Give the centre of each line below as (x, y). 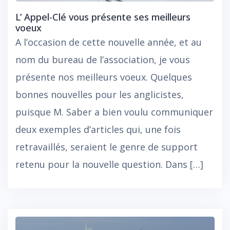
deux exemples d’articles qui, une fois (98, 130)
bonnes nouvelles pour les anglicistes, (100, 95)
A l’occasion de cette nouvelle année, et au (109, 42)
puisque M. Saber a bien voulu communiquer (114, 112)
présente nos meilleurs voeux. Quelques (104, 77)
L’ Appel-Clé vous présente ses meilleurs (103, 17)
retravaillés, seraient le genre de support (107, 147)
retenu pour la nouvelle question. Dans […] (109, 165)
